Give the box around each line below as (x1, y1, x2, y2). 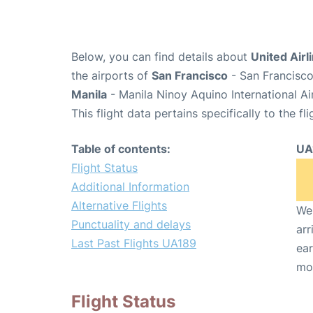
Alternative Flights (71, 198, 167, 213)
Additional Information (71, 180, 189, 194)
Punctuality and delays (71, 217, 191, 232)
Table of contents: (71, 142, 170, 156)
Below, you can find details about (71, 50, 251, 64)
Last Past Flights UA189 (71, 236, 196, 251)
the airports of (71, 68, 152, 83)
